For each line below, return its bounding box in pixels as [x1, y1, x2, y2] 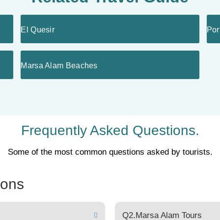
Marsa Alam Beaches [21, 61, 98, 70]
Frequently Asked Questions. [21, 123, 199, 138]
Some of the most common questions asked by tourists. [7, 147, 213, 157]
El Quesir [21, 26, 55, 34]
